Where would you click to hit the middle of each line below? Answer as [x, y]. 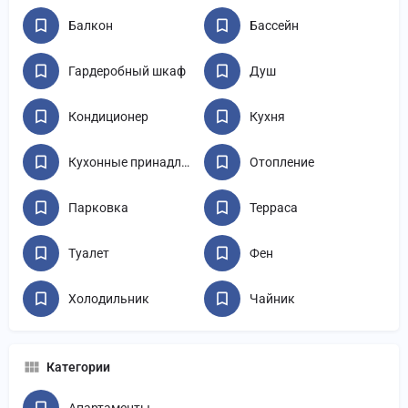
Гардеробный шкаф [127, 71]
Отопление [282, 163]
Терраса [274, 208]
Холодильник [109, 299]
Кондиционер [108, 117]
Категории [78, 367]
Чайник [272, 299]
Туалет [89, 254]
